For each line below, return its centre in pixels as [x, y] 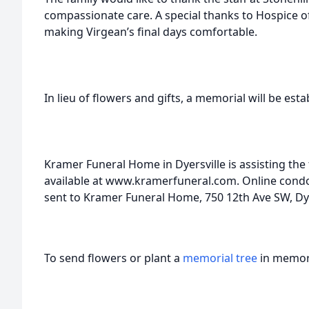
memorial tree [220, 258]
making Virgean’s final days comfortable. [151, 32]
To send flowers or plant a [113, 258]
